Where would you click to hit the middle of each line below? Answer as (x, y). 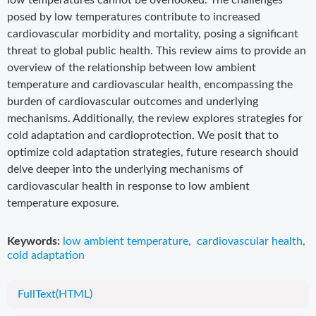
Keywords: (34, 241)
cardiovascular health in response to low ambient (128, 186)
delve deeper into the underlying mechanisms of (125, 169)
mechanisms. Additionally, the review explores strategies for (155, 119)
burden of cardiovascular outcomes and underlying (133, 102)
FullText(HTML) (55, 294)
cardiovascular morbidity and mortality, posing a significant (153, 34)
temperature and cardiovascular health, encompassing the (150, 85)
